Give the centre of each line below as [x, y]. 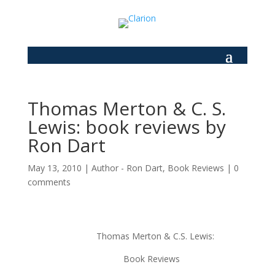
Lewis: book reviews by [126, 127]
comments [49, 182]
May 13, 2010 [54, 168]
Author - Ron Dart [127, 168]
